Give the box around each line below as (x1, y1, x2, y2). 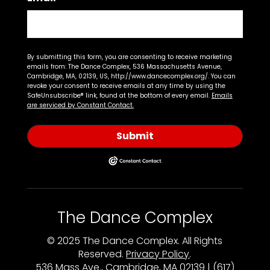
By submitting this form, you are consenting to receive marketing (27, 52, 232, 62)
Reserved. (78, 246, 127, 261)
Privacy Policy (126, 246, 190, 261)
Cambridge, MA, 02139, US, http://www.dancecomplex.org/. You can (27, 72, 236, 81)
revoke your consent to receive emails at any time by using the (27, 81, 225, 91)
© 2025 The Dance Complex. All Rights (47, 233, 223, 248)
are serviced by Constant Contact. (27, 101, 134, 110)
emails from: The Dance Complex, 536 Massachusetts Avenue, (27, 62, 222, 72)
